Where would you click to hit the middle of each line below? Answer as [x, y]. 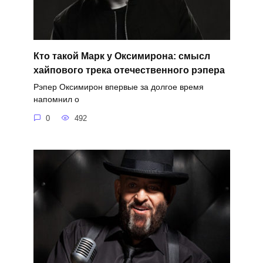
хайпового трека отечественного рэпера [129, 70]
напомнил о [56, 100]
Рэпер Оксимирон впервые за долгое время [118, 87]
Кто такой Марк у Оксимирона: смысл [122, 56]
